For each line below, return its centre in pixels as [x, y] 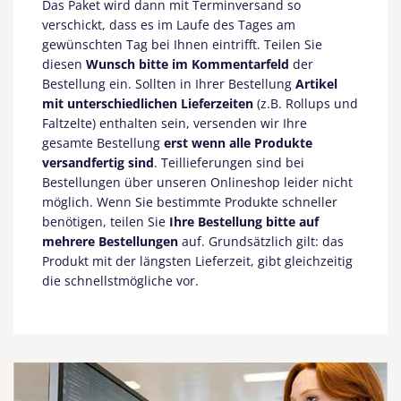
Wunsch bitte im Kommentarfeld [188, 64]
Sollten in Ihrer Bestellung [215, 84]
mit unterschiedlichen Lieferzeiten [148, 104]
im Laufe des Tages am [226, 25]
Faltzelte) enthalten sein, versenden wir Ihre [175, 124]
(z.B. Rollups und [306, 104]
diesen [64, 64]
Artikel [316, 84]
